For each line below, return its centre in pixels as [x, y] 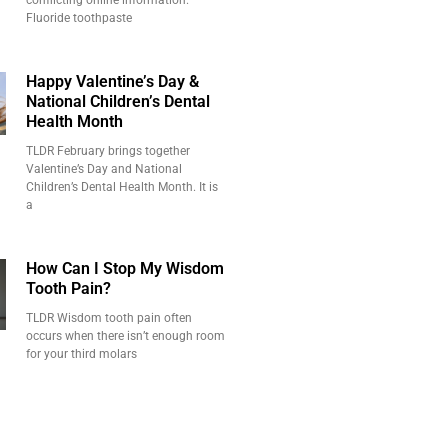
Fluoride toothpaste [79, 18]
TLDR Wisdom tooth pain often [109, 318]
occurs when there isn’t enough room [126, 336]
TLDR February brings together [108, 151]
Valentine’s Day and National [104, 169]
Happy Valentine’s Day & [113, 81]
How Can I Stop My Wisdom [125, 268]
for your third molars [82, 354]
